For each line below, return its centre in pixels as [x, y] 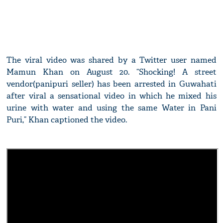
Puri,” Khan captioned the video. [67, 120]
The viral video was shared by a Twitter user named [111, 60]
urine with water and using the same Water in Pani [111, 108]
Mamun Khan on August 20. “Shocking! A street [111, 72]
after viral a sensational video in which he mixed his [111, 96]
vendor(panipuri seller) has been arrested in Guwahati [111, 84]
